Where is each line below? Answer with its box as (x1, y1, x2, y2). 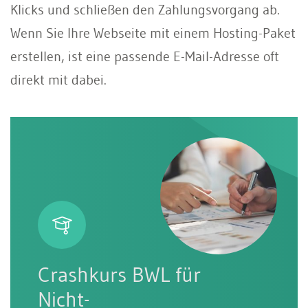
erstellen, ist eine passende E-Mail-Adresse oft (10, 47, 279, 65)
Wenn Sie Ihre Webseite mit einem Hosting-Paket (10, 24, 296, 41)
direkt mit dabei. (10, 71, 112, 88)
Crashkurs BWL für (38, 261, 201, 287)
